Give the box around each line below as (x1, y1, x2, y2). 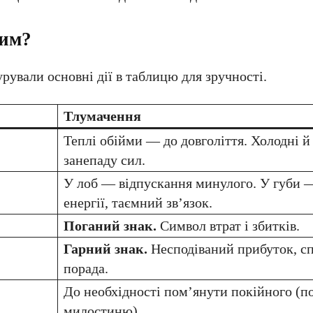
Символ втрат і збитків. (156, 218, 300, 233)
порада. (64, 261, 108, 276)
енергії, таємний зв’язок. (64, 195, 212, 210)
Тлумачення (64, 108, 141, 124)
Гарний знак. (64, 241, 147, 256)
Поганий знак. (64, 218, 156, 233)
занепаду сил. (64, 152, 145, 168)
